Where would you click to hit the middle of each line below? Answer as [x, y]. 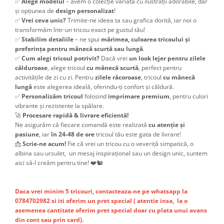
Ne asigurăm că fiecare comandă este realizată [82, 125]
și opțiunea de [35, 11]
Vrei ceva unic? [44, 20]
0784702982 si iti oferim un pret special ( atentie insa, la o [101, 201]
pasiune [27, 134]
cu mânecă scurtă [112, 68]
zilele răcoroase [118, 77]
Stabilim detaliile [47, 39]
